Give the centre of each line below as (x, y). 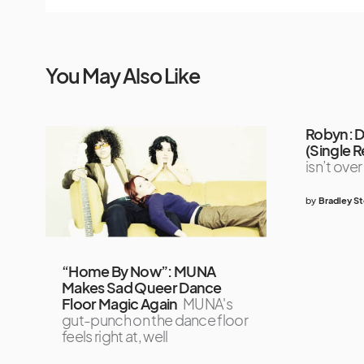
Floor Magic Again (120, 303)
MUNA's (207, 303)
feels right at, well (115, 336)
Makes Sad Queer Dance (142, 287)
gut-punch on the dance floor (155, 319)
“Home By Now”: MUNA (139, 271)
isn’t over (334, 167)
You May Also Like (123, 76)
